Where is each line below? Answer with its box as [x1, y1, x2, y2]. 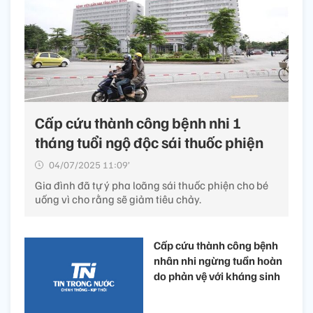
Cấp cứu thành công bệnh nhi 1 [35, 112, 241, 133]
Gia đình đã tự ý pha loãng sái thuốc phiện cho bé [35, 178, 268, 193]
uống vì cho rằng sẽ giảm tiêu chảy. [35, 192, 201, 207]
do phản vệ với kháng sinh [154, 269, 280, 284]
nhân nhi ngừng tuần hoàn [154, 254, 282, 268]
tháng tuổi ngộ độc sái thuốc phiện [35, 132, 263, 152]
